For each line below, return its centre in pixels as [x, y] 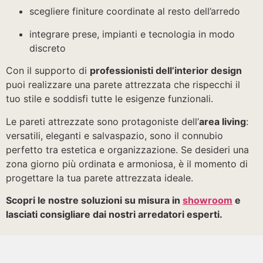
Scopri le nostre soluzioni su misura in [94, 200]
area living [222, 121]
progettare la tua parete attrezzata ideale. [100, 178]
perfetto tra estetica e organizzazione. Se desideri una [127, 149]
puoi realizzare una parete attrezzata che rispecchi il [123, 85]
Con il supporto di [48, 71]
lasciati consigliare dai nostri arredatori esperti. [114, 215]
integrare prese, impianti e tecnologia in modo [132, 34]
